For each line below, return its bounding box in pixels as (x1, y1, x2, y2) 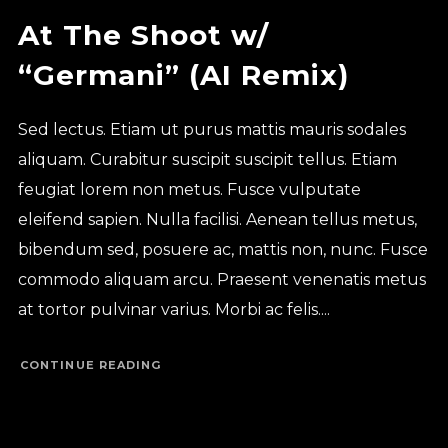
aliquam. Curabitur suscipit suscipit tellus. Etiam (17, 149, 397, 169)
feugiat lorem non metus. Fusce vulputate (17, 179, 361, 199)
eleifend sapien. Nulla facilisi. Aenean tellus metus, (17, 209, 417, 229)
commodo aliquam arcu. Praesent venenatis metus (17, 269, 426, 289)
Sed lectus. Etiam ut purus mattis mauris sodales (17, 119, 406, 139)
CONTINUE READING (19, 358, 162, 373)
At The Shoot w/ (17, 17, 269, 52)
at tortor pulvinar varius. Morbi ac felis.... (17, 299, 330, 319)
